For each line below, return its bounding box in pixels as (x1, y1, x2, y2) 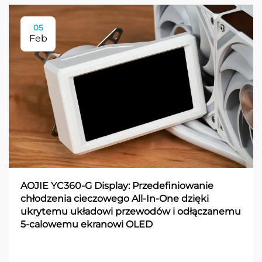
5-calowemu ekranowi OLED (20, 218, 153, 230)
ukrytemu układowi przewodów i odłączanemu (20, 205, 241, 217)
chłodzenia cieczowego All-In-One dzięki (20, 192, 209, 204)
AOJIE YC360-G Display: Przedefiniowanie (20, 180, 213, 191)
